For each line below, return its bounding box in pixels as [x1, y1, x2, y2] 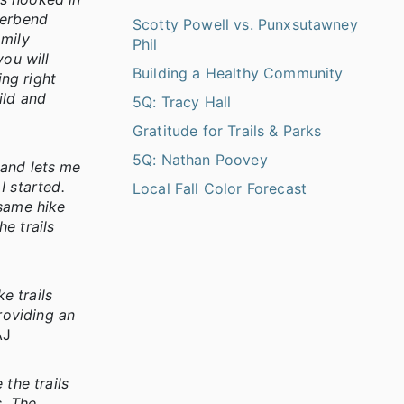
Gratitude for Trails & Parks [133, 122, 322, 141]
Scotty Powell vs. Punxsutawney [133, 15, 358, 34]
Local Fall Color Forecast [133, 179, 307, 198]
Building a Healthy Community [133, 64, 344, 83]
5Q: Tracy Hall [133, 93, 232, 112]
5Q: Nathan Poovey [133, 151, 268, 170]
